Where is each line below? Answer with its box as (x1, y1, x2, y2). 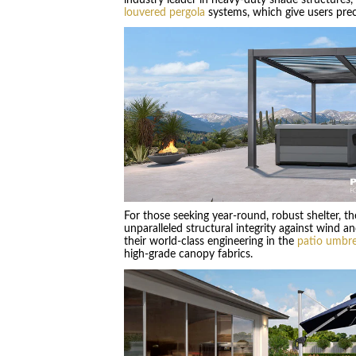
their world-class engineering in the (123, 236, 297, 248)
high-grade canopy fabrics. (123, 249, 253, 261)
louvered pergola (123, 6, 205, 18)
